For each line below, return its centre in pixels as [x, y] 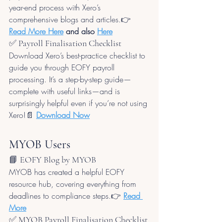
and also [80, 31]
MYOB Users [40, 144]
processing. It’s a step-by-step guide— [70, 79]
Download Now [63, 115]
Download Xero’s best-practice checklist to [78, 55]
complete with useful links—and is [66, 91]
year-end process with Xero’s [56, 7]
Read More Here [36, 31]
